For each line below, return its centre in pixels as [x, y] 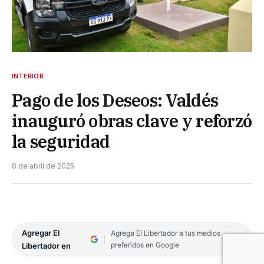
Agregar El [41, 232]
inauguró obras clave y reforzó [132, 121]
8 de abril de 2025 [43, 166]
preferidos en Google [145, 245]
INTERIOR [28, 76]
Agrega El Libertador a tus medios [165, 233]
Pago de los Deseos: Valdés [115, 100]
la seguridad [61, 141]
